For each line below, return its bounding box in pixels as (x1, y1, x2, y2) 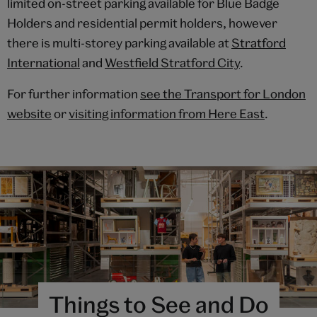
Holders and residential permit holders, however (7, 16, 277, 31)
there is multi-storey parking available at (7, 35, 231, 51)
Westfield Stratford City (105, 55, 240, 71)
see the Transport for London (140, 86, 306, 102)
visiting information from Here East (69, 106, 265, 122)
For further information (7, 86, 140, 102)
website (7, 106, 52, 122)
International (7, 55, 80, 71)
